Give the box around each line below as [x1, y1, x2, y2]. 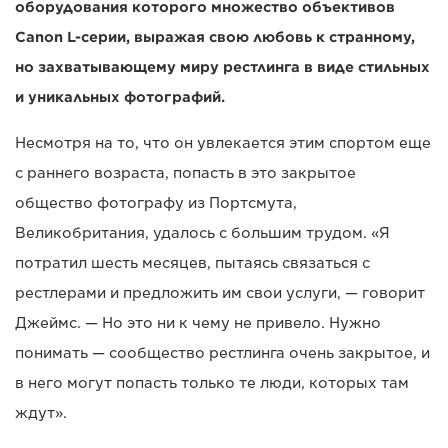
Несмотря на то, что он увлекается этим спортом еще [15, 134, 431, 151]
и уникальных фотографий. [15, 88, 225, 105]
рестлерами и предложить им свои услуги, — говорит [15, 284, 425, 301]
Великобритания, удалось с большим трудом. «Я [15, 224, 390, 241]
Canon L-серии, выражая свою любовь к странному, [15, 28, 415, 45]
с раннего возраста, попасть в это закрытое [15, 164, 356, 181]
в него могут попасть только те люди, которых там [15, 374, 409, 391]
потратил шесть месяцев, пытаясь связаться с [15, 254, 370, 271]
